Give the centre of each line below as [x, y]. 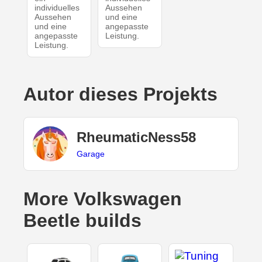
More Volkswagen [103, 199]
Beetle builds [82, 221]
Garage [91, 154]
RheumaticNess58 [136, 137]
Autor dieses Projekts [120, 94]
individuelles [57, 8]
